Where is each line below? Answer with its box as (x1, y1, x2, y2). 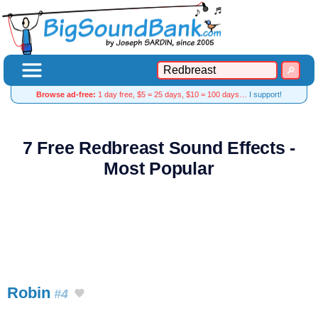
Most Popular (104, 159, 214, 178)
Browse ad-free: (36, 90, 96, 99)
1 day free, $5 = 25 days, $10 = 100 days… (96, 90, 249, 99)
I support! (249, 90, 282, 99)
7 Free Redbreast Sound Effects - (22, 138, 296, 158)
